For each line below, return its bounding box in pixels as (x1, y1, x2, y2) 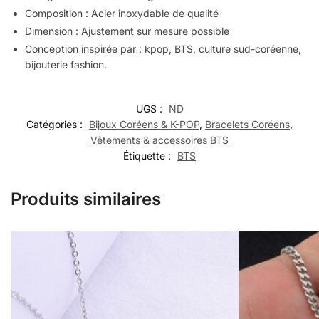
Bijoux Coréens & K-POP (89, 117, 199, 130)
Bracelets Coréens (205, 117, 290, 130)
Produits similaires (11, 188, 161, 209)
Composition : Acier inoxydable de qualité (25, 6, 219, 19)
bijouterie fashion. (25, 58, 107, 70)
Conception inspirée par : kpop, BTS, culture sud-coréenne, (25, 42, 301, 55)
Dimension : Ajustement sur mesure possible (25, 24, 229, 37)
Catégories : (26, 117, 85, 130)
